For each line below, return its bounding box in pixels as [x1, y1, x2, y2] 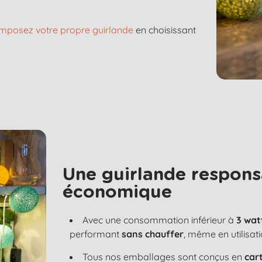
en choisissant [133, 23, 196, 36]
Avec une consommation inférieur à [82, 213, 236, 226]
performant [69, 227, 122, 240]
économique [62, 183, 172, 201]
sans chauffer [121, 227, 184, 240]
